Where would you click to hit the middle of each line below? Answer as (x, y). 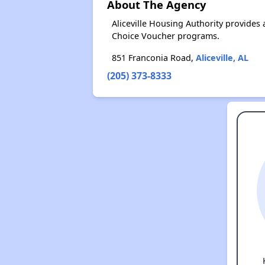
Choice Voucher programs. (165, 36)
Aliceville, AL (222, 58)
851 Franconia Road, (153, 58)
